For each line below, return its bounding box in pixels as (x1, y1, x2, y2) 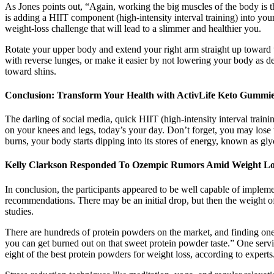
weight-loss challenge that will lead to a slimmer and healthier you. (5, 23, 261, 34)
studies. (5, 206, 34, 217)
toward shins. (5, 65, 56, 76)
